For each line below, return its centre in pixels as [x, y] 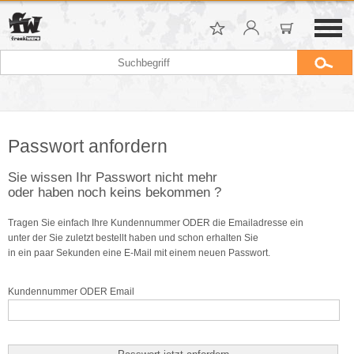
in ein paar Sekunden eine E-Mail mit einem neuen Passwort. [139, 253]
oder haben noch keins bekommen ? [115, 192]
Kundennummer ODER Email [71, 292]
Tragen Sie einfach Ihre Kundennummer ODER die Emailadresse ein [156, 223]
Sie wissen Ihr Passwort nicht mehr [113, 177]
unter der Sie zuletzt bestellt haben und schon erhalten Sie [133, 238]
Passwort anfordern [88, 146]
